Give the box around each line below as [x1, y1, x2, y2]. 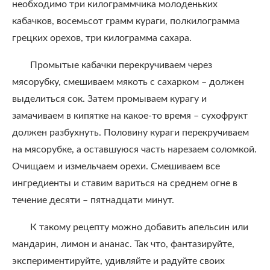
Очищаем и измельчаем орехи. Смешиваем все [12, 162, 220, 171]
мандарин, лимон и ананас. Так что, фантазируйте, [12, 239, 234, 249]
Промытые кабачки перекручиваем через [30, 60, 212, 70]
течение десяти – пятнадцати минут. [12, 195, 174, 205]
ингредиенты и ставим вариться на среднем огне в [12, 178, 237, 188]
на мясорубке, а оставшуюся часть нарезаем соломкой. [12, 145, 257, 154]
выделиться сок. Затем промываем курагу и [12, 94, 207, 104]
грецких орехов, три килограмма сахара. [12, 33, 192, 43]
